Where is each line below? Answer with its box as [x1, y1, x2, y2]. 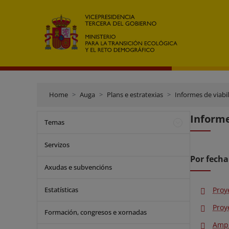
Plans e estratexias [107, 90, 163, 99]
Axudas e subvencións [44, 163, 112, 172]
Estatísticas [44, 185, 78, 194]
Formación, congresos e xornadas [44, 208, 147, 217]
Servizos [44, 140, 70, 149]
